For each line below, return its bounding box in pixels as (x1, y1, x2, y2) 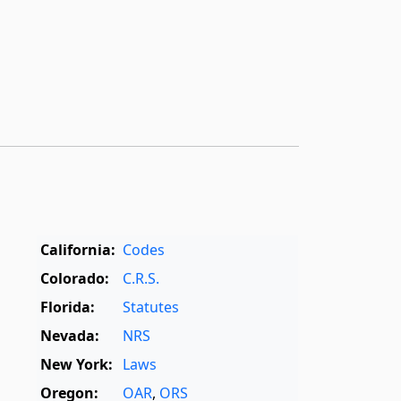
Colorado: (40, 268, 110, 288)
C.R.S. (123, 268, 160, 288)
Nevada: (40, 325, 100, 346)
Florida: (40, 296, 96, 317)
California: (40, 239, 116, 260)
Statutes (123, 296, 180, 317)
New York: (40, 354, 114, 374)
